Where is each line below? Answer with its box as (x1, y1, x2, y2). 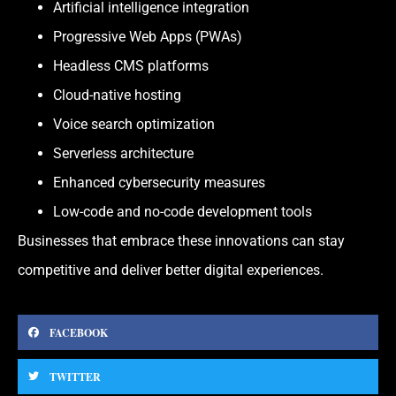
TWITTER (49, 369, 101, 385)
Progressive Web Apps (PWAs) (53, 27, 242, 45)
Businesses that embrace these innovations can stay (18, 232, 345, 249)
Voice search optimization (53, 115, 215, 133)
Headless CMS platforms (53, 57, 209, 74)
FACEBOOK (49, 324, 108, 340)
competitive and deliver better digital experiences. (18, 261, 324, 278)
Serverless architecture (53, 144, 194, 162)
